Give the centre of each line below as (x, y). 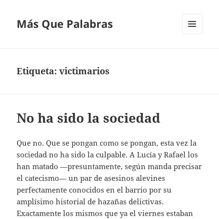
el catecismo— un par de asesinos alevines (91, 178)
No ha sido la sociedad (89, 118)
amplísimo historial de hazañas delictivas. (90, 202)
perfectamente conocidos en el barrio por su (94, 190)
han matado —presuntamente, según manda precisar (109, 166)
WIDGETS (196, 55)
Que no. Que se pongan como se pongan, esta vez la (107, 143)
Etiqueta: (38, 71)
